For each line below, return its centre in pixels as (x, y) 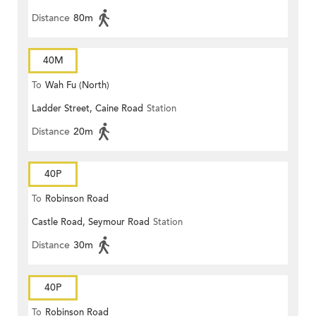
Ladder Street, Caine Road (87, 109)
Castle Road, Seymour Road (91, 223)
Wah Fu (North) (77, 86)
